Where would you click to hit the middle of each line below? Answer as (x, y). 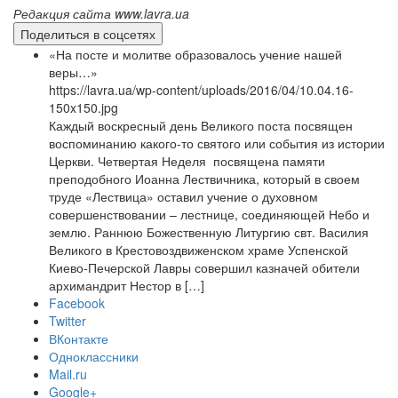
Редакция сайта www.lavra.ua (101, 13)
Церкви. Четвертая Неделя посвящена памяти (187, 160)
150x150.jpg (84, 107)
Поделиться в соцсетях (88, 33)
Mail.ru (68, 374)
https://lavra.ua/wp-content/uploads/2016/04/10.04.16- (201, 89)
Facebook (77, 302)
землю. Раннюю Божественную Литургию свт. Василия (209, 231)
